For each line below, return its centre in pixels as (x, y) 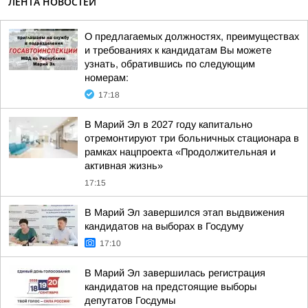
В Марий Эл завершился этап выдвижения (185, 212)
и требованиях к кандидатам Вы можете (178, 50)
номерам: (107, 78)
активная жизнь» (124, 166)
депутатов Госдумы (130, 300)
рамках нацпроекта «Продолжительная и (180, 152)
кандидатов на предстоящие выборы (170, 287)
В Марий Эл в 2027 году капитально (168, 124)
